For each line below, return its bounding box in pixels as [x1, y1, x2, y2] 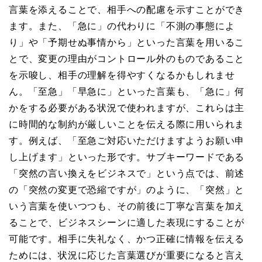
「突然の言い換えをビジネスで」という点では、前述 [9, 168, 245, 179]
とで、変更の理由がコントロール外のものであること [9, 54, 245, 64]
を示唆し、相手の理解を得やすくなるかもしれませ [9, 70, 235, 81]
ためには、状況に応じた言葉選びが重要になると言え [9, 250, 245, 261]
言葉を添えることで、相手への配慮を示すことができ [9, 5, 245, 15]
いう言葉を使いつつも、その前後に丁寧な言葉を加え [9, 201, 245, 212]
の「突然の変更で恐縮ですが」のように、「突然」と [9, 185, 245, 195]
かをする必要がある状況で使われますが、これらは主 [9, 103, 245, 113]
